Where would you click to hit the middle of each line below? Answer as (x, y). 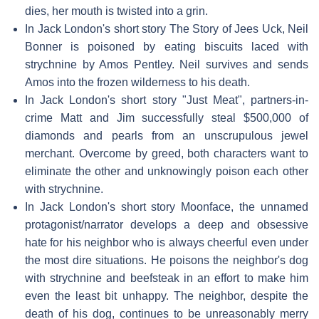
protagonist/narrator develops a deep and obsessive (167, 224)
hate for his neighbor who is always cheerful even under (167, 242)
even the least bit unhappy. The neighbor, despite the (167, 296)
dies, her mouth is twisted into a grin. (116, 11)
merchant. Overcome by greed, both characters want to (167, 153)
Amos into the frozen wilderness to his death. (137, 82)
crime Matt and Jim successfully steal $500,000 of (167, 117)
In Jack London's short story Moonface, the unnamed (167, 206)
